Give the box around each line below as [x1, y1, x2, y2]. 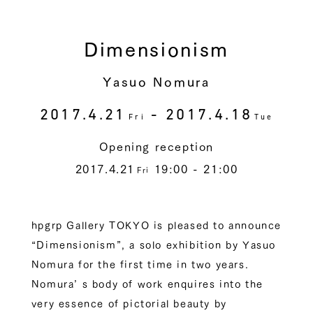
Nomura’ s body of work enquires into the [31, 279, 263, 290]
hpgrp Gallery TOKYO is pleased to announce [31, 220, 282, 231]
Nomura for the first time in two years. [31, 259, 249, 270]
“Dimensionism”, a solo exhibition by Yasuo [31, 240, 276, 251]
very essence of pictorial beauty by [31, 298, 227, 310]
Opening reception [99, 141, 214, 153]
